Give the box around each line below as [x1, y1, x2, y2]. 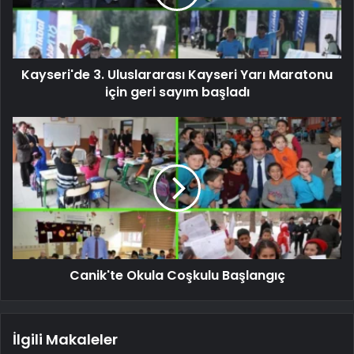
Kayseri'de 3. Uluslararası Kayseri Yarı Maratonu [21, 65, 333, 84]
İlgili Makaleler [13, 329, 118, 349]
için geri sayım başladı [104, 82, 250, 101]
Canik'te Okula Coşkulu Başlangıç [69, 265, 285, 284]
